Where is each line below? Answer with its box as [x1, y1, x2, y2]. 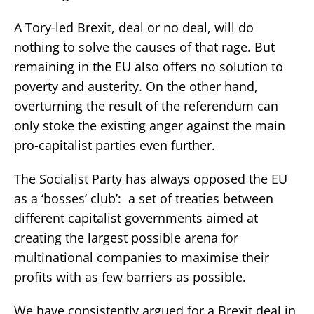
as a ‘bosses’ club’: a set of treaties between [14, 190, 273, 207]
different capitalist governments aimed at [14, 210, 258, 227]
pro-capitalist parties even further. [14, 137, 215, 154]
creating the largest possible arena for [14, 229, 238, 247]
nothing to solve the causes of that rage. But [14, 39, 275, 56]
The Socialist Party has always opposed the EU [14, 170, 287, 188]
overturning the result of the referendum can [14, 97, 278, 115]
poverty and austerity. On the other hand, [14, 78, 258, 95]
